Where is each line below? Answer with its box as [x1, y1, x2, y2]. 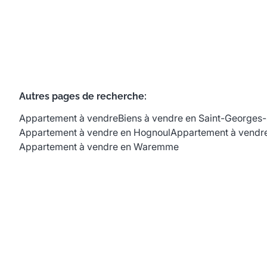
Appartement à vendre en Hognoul [19, 126, 170, 138]
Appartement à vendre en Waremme [19, 141, 179, 153]
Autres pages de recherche [19, 91, 144, 102]
